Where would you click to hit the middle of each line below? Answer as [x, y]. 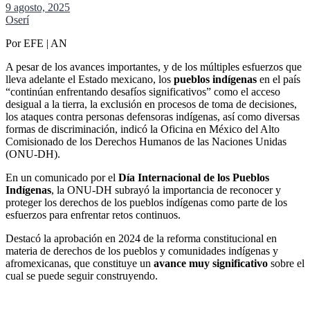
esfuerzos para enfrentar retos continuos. [93, 215]
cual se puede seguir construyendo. [82, 275]
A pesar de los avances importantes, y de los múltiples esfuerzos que [154, 66]
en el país [279, 79]
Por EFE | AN [36, 43]
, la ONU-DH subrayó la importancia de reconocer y [166, 190]
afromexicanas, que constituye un [80, 263]
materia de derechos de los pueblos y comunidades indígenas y [142, 250]
